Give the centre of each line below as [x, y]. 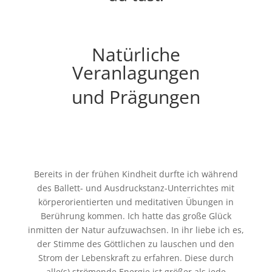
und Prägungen [136, 97]
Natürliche [136, 54]
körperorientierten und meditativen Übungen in [136, 202]
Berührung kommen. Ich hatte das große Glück [136, 216]
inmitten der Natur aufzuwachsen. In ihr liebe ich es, [136, 230]
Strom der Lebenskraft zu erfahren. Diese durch [136, 258]
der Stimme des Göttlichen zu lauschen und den [136, 244]
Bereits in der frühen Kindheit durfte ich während [136, 174]
